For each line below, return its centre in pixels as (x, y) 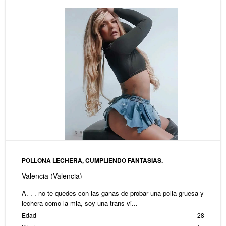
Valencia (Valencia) (52, 176)
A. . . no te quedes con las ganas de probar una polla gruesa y (112, 193)
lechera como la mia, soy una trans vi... (79, 203)
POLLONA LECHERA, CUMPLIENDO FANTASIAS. (92, 161)
